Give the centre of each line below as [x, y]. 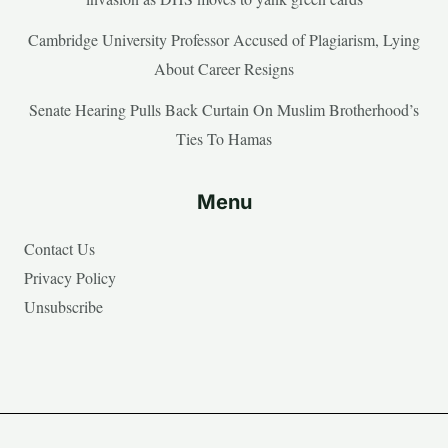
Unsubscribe [63, 306]
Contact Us [59, 248]
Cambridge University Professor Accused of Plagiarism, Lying [224, 39]
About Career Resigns [224, 68]
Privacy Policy [70, 277]
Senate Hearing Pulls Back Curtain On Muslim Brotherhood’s [224, 109]
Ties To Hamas [224, 138]
